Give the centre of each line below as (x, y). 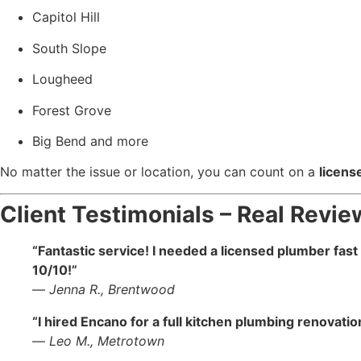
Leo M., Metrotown (107, 340)
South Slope (69, 48)
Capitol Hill (66, 17)
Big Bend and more (90, 141)
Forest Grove (72, 110)
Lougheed (62, 79)
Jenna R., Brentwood (112, 289)
